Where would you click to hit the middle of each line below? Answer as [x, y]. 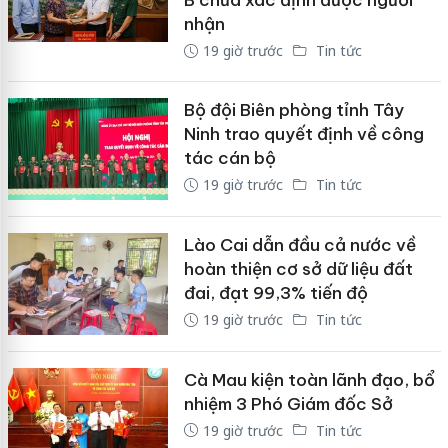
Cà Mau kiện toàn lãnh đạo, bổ [309, 379]
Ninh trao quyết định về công [303, 134]
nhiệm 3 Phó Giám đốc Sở [288, 403]
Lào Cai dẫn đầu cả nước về [299, 244]
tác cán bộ [229, 158]
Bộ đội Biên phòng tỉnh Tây [293, 110]
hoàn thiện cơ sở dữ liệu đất [298, 268]
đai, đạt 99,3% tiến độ [275, 292]
